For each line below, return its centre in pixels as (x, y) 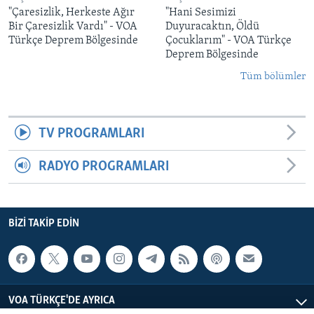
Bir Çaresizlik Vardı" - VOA (73, 27)
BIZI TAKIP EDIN (44, 224)
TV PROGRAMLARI (91, 134)
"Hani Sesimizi (201, 13)
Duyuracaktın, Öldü (212, 27)
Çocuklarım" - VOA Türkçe (228, 41)
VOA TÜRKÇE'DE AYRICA (62, 300)
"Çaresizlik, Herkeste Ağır (71, 13)
